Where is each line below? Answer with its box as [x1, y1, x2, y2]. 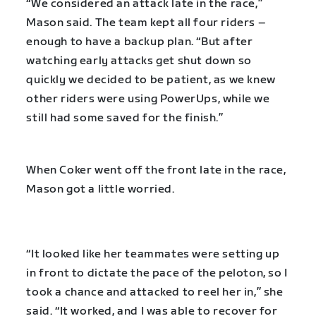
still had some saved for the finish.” [26, 111, 224, 126]
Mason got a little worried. [26, 182, 175, 196]
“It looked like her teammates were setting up [26, 248, 280, 262]
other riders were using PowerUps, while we [26, 92, 270, 107]
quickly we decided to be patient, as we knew [26, 73, 276, 87]
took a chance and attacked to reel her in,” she [26, 286, 284, 300]
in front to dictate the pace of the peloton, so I [26, 267, 288, 281]
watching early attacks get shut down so [26, 54, 252, 68]
